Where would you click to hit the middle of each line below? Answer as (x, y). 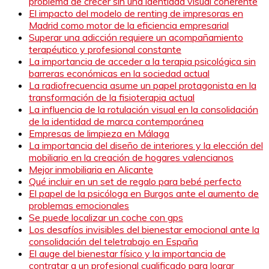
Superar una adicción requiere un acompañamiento (136, 37)
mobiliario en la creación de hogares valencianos (131, 157)
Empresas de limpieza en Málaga (99, 133)
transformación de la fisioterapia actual (112, 97)
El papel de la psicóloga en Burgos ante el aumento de (144, 193)
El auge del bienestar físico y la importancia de (127, 253)
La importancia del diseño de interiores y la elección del (146, 145)
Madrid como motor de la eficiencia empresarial (129, 25)
